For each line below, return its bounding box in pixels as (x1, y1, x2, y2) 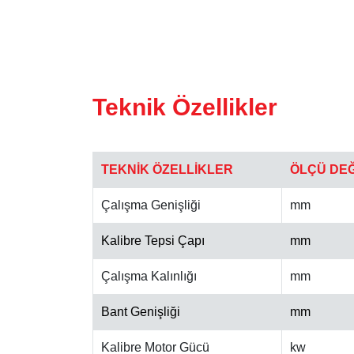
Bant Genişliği (101, 305, 180, 319)
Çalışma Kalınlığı (101, 269, 197, 284)
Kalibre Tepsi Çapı (101, 234, 205, 248)
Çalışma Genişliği (101, 198, 201, 213)
